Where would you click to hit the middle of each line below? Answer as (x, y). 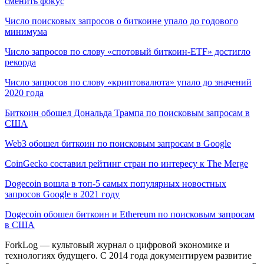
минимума (26, 31)
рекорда (20, 62)
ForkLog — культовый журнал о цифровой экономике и (117, 245)
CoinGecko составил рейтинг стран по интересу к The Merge (126, 163)
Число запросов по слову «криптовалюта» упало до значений (128, 82)
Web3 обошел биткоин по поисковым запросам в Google (118, 143)
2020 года (24, 93)
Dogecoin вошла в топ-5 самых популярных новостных (115, 183)
